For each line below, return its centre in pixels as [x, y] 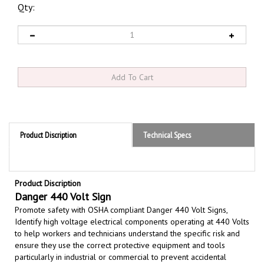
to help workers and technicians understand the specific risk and [127, 220]
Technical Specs [167, 121]
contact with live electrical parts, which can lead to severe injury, [127, 255]
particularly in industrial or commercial [83, 243]
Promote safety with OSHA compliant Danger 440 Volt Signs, [121, 196]
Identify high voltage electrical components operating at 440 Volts [132, 208]
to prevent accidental [189, 243]
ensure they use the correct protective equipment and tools [120, 231]
